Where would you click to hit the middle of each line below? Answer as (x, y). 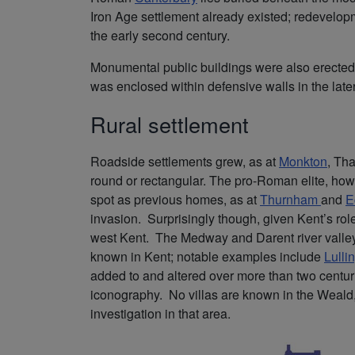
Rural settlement (170, 124)
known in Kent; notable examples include (207, 256)
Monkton (303, 161)
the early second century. (160, 35)
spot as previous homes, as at (175, 199)
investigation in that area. (160, 313)
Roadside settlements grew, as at (185, 161)
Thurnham (290, 199)
